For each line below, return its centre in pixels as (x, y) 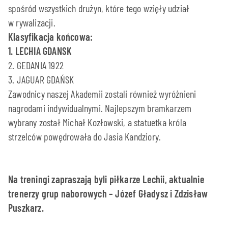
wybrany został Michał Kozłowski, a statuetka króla (97, 122)
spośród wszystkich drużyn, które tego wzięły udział (99, 8)
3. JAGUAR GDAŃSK (41, 80)
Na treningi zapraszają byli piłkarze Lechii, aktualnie (106, 179)
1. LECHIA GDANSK (40, 51)
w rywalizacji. (32, 23)
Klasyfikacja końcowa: (51, 37)
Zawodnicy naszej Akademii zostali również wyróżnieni (102, 94)
